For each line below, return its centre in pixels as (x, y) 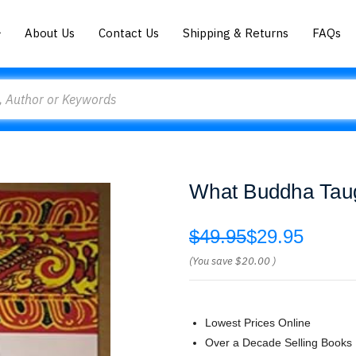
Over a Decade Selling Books (279, 342)
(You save (211, 261)
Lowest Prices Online (258, 323)
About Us (50, 33)
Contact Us (129, 33)
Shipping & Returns (236, 33)
